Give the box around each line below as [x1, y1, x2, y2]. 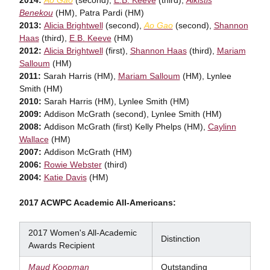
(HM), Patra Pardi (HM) [52, 7, 144, 17]
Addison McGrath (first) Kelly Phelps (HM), [41, 121, 208, 131]
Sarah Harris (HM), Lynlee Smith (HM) [41, 96, 189, 106]
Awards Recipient [28, 240, 95, 250]
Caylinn [207, 121, 236, 131]
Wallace [19, 134, 49, 144]
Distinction [160, 233, 200, 243]
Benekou [19, 7, 53, 17]
